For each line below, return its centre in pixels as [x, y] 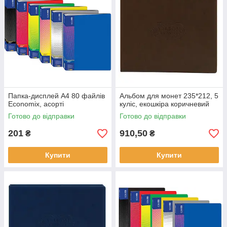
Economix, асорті [36, 104]
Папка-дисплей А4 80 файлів [56, 96]
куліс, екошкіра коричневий [164, 104]
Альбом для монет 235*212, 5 [169, 96]
